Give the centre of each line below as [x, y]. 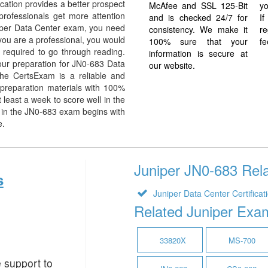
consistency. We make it [198, 29]
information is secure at [198, 53]
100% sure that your [198, 41]
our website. [172, 65]
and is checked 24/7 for [198, 17]
